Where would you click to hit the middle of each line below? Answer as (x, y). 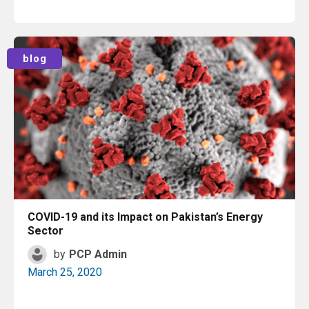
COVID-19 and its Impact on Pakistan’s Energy (145, 217)
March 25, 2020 (65, 272)
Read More (159, 46)
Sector (46, 231)
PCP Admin (98, 254)
